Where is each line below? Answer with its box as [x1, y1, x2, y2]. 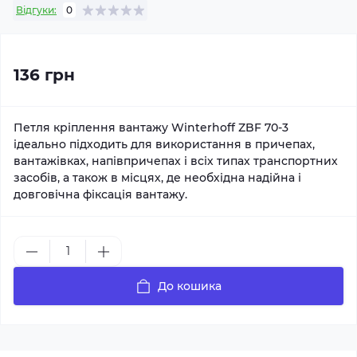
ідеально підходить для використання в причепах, [14, 137, 315, 151]
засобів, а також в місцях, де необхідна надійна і [14, 171, 301, 185]
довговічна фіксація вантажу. [14, 187, 187, 202]
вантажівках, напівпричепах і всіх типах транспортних [14, 154, 338, 168]
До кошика [158, 279, 222, 293]
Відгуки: [16, 3, 57, 16]
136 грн [14, 65, 75, 84]
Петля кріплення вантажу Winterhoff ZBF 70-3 [14, 120, 288, 135]
